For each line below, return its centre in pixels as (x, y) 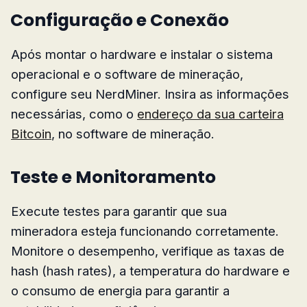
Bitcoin (31, 133)
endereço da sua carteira (210, 113)
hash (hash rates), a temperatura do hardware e (150, 270)
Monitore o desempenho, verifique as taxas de (148, 250)
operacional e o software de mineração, (127, 74)
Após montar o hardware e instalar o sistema (142, 54)
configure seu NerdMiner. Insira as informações (150, 94)
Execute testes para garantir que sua (119, 211)
